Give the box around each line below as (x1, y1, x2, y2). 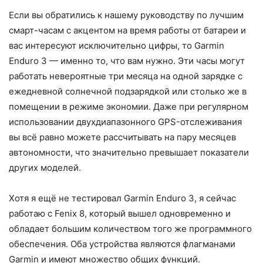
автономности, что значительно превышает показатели (9, 147, 249, 159)
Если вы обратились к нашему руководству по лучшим (9, 9, 244, 21)
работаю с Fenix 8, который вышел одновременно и (9, 208, 231, 220)
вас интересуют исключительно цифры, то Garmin (9, 40, 224, 52)
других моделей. (9, 162, 81, 174)
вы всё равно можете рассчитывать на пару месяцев (9, 131, 236, 143)
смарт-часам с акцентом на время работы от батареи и (9, 25, 246, 36)
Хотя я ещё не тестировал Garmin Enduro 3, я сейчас (9, 193, 236, 204)
